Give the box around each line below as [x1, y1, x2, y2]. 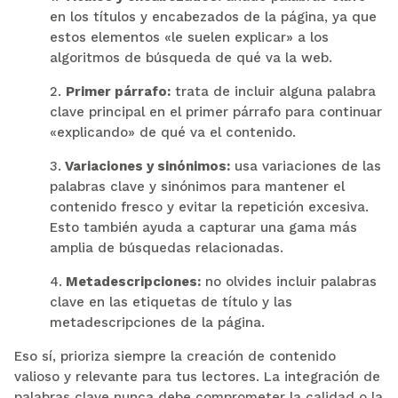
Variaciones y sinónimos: [60, 157, 230, 174]
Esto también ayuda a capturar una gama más [49, 219, 357, 235]
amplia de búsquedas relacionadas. [49, 239, 283, 256]
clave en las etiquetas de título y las [49, 293, 292, 310]
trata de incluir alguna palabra [170, 83, 376, 99]
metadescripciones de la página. [49, 314, 265, 330]
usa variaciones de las [229, 157, 381, 174]
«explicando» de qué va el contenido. [49, 123, 296, 140]
